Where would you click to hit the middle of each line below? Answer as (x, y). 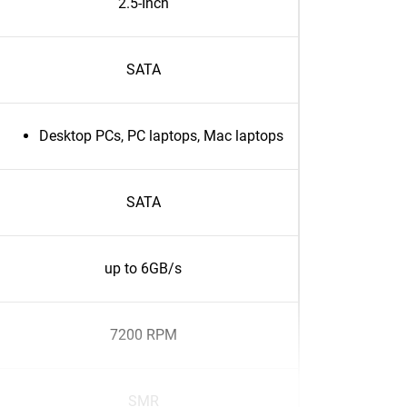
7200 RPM (143, 335)
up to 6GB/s (143, 268)
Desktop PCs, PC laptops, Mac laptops (161, 136)
